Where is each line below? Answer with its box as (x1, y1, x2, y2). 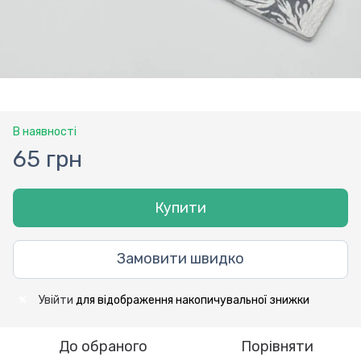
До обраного (59, 337, 147, 355)
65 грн (13, 145, 82, 172)
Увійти (39, 293, 73, 307)
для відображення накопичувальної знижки (73, 293, 309, 307)
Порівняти (241, 337, 313, 355)
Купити (155, 198, 206, 217)
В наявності (13, 124, 77, 139)
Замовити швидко (117, 250, 244, 268)
